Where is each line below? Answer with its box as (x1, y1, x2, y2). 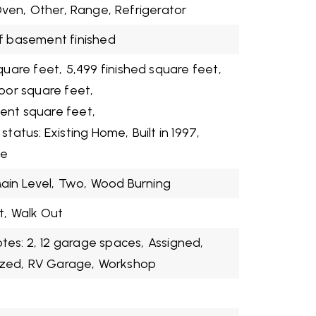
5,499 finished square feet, (66, 61, 221, 77)
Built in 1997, (132, 125, 200, 140)
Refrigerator (115, 2, 187, 18)
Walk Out (11, 205, 63, 221)
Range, (70, 2, 112, 18)
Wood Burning (90, 176, 171, 191)
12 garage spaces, (40, 235, 145, 250)
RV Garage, (28, 256, 95, 272)
